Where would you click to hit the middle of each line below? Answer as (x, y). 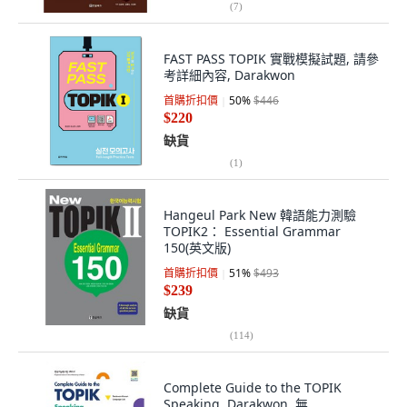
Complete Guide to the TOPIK (253, 387)
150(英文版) (197, 248)
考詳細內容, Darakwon (229, 75)
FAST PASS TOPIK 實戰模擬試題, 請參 (271, 59)
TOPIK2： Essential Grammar (252, 231)
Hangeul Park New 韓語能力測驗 (260, 215)
